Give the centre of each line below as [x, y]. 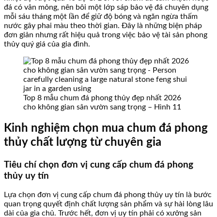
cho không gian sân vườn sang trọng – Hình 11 [102, 107]
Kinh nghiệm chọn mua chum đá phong [106, 128]
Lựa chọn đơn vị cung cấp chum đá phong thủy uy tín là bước [108, 195]
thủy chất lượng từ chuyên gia [83, 142]
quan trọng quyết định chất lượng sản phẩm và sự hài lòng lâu [108, 204]
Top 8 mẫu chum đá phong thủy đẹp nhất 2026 [102, 98]
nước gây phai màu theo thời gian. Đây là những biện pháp [103, 25]
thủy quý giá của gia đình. [47, 44]
